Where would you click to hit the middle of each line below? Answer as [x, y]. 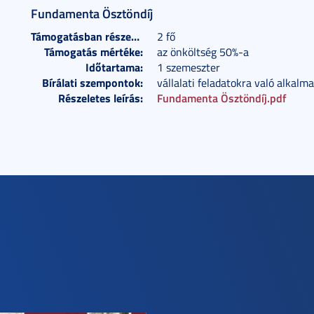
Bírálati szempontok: [93, 82]
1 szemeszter [189, 67]
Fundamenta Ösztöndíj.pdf [222, 98]
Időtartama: [114, 67]
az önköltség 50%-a [203, 52]
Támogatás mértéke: [94, 52]
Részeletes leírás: [101, 98]
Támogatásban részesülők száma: [135, 36]
